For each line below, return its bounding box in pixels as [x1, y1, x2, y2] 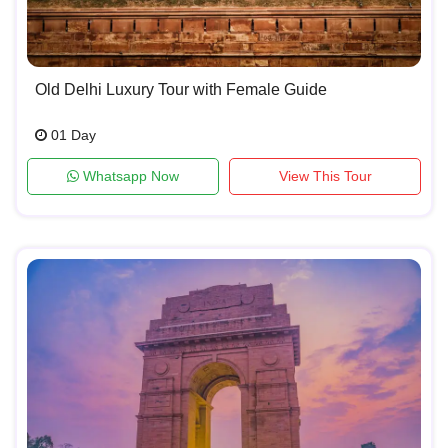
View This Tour [278, 167, 372, 184]
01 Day [47, 126, 96, 143]
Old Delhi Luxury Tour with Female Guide [35, 80, 327, 98]
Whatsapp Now [79, 167, 179, 184]
